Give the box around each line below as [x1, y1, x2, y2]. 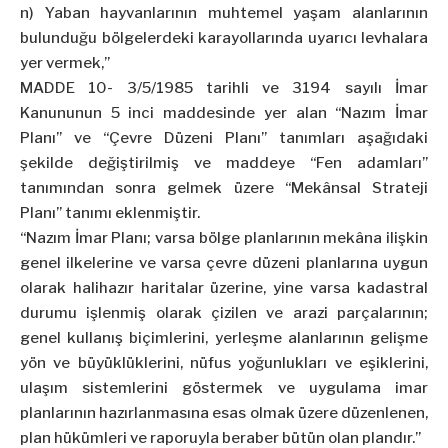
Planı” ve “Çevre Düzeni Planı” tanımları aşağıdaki [20, 129, 428, 148]
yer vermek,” [20, 54, 110, 73]
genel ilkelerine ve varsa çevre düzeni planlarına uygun [20, 254, 428, 273]
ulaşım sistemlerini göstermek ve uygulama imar [20, 379, 428, 398]
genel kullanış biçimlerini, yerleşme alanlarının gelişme [20, 329, 428, 348]
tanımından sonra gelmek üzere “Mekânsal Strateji [20, 179, 428, 198]
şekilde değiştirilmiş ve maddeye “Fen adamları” [20, 154, 428, 173]
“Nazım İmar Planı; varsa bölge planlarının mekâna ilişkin [20, 229, 428, 248]
